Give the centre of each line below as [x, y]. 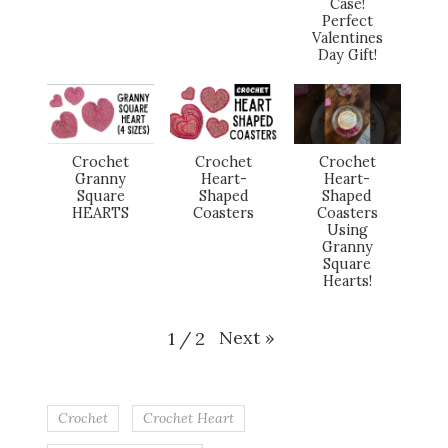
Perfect [347, 21]
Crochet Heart [188, 417]
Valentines [347, 38]
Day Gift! [347, 55]
